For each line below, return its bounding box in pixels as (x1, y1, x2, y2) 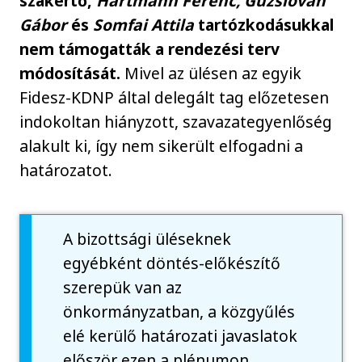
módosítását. (19, 62, 121, 85)
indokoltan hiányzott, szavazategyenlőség (19, 111, 333, 133)
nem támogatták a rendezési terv (19, 38, 280, 61)
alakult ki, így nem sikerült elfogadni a (19, 135, 304, 158)
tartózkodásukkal (194, 14, 335, 36)
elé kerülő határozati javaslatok (63, 325, 298, 347)
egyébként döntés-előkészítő (63, 252, 281, 275)
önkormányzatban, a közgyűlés (63, 301, 296, 323)
